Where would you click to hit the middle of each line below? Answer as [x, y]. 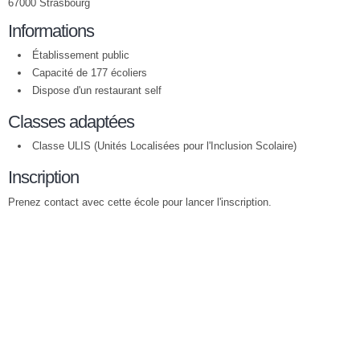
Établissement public [81, 55]
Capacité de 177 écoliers [90, 73]
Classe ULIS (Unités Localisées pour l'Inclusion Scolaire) [164, 146]
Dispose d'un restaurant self [97, 90]
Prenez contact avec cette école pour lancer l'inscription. [140, 202]
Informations [51, 31]
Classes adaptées [71, 122]
